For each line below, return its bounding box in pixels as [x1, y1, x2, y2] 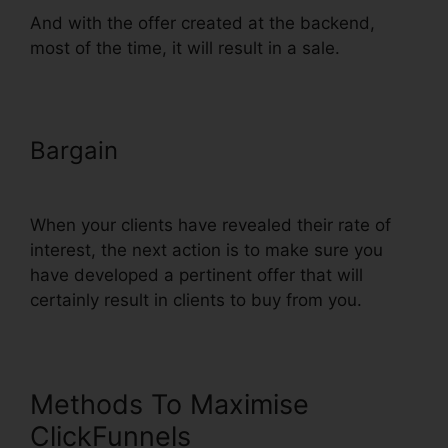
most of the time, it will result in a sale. [30, 37, 340, 58]
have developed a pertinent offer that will [30, 264, 363, 285]
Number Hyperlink [30, 163, 236, 193]
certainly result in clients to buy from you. [30, 289, 362, 310]
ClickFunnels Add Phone [125, 135, 399, 165]
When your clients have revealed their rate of [30, 214, 391, 235]
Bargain [30, 135, 125, 165]
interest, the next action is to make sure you [30, 239, 383, 260]
